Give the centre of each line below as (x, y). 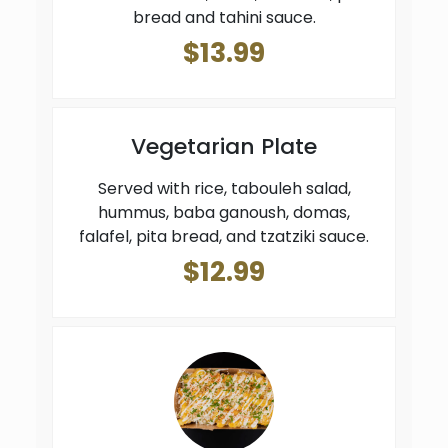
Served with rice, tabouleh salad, (224, 189)
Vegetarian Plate (224, 147)
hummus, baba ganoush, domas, (224, 213)
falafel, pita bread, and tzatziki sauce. (224, 237)
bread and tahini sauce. (224, 17)
